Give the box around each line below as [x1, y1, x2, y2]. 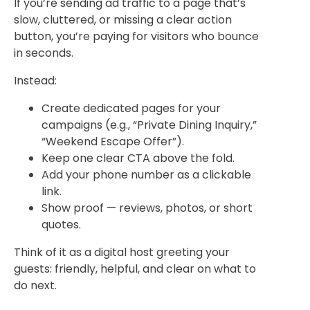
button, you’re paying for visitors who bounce [14, 28, 259, 44]
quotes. [42, 216, 81, 232]
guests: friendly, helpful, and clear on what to [14, 260, 256, 277]
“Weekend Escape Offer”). [42, 133, 184, 149]
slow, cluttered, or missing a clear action [14, 11, 232, 28]
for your [175, 100, 221, 116]
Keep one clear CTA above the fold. [42, 149, 235, 166]
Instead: [14, 72, 57, 89]
